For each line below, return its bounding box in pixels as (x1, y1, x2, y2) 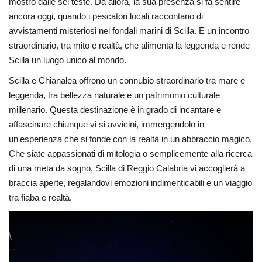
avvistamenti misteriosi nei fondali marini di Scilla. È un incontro (9, 26, 249, 36)
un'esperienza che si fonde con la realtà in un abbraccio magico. (9, 134, 252, 144)
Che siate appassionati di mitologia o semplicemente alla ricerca (9, 149, 252, 159)
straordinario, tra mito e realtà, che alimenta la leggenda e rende (9, 40, 250, 51)
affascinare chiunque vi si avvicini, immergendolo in (9, 119, 204, 130)
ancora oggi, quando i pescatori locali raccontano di (9, 11, 203, 22)
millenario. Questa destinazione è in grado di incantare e (9, 105, 221, 115)
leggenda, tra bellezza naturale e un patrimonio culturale (9, 90, 220, 101)
